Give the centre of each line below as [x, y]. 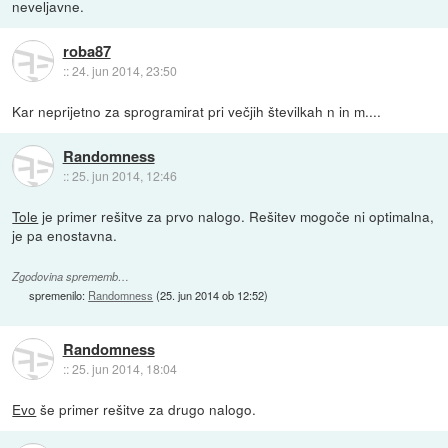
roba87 [86, 51]
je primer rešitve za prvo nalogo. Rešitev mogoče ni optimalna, [236, 215]
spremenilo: [59, 294]
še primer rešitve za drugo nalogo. [146, 408]
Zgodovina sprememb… [71, 276]
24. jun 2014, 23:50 [124, 71]
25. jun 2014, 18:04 [124, 369]
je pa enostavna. [65, 234]
